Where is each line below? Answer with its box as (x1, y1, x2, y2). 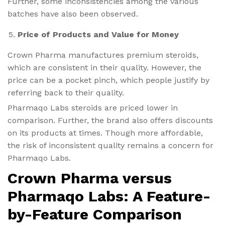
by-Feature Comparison (8, 205, 182, 223)
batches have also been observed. (8, 9, 138, 19)
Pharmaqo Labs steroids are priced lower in (8, 102, 178, 113)
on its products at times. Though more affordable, (8, 128, 203, 138)
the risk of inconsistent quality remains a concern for (8, 140, 213, 150)
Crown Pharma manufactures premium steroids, (8, 50, 198, 60)
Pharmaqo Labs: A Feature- (8, 187, 210, 205)
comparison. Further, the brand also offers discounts (8, 115, 213, 125)
